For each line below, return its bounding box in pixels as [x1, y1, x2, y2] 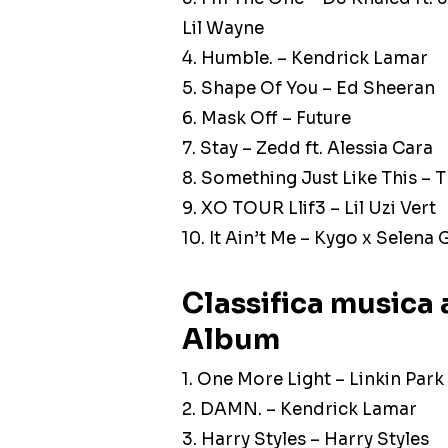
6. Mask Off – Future [182, 108, 351, 130]
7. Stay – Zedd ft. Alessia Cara [182, 138, 433, 160]
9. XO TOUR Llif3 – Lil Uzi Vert [182, 198, 436, 220]
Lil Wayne [182, 18, 264, 40]
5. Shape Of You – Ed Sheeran [182, 78, 435, 100]
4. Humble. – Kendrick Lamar [182, 48, 428, 70]
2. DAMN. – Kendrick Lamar [182, 399, 417, 421]
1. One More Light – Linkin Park [182, 369, 444, 391]
